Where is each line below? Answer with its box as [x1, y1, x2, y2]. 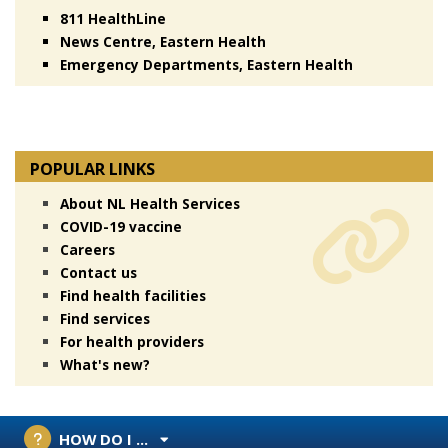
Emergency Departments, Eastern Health [59, 54, 353, 74]
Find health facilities [59, 286, 206, 305]
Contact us [59, 263, 137, 282]
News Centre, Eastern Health [59, 31, 266, 51]
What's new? [59, 355, 150, 374]
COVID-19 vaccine [59, 217, 182, 236]
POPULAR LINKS [30, 157, 155, 180]
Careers [59, 240, 115, 259]
